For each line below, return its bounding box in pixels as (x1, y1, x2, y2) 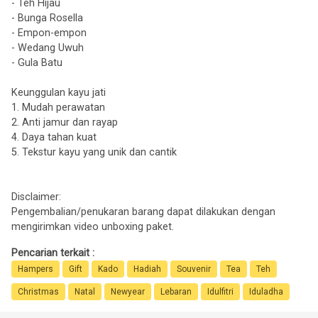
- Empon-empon (11, 26, 87, 39)
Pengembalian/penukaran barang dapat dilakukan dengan (11, 205, 275, 218)
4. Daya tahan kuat (11, 131, 97, 143)
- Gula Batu (11, 56, 62, 69)
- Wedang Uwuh (11, 41, 84, 54)
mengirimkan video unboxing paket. (11, 220, 174, 233)
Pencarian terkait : (11, 246, 100, 259)
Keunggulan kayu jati (11, 86, 106, 99)
